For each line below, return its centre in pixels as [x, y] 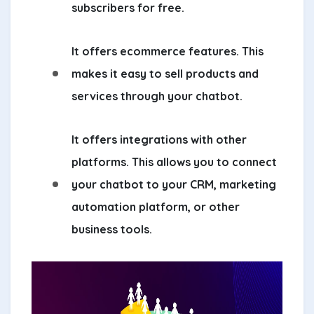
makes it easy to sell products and [165, 73]
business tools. [112, 229]
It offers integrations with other [159, 139]
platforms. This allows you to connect [174, 162]
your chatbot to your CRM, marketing [174, 184]
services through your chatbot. [157, 96]
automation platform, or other [156, 206]
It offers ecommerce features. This [168, 51]
